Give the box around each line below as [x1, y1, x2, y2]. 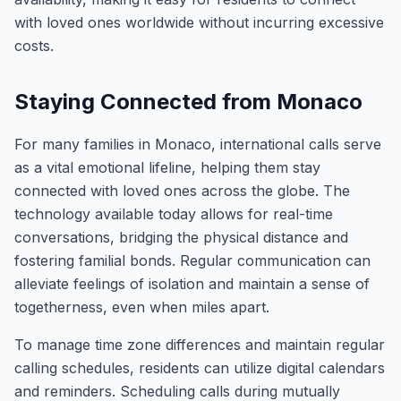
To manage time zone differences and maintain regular [14, 336, 385, 354]
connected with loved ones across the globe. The [14, 182, 350, 200]
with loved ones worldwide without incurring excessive [14, 13, 384, 31]
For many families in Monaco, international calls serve [14, 135, 381, 153]
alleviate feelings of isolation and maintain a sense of [14, 275, 370, 293]
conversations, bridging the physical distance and [14, 228, 348, 246]
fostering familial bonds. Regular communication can [14, 252, 371, 269]
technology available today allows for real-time [14, 205, 333, 223]
